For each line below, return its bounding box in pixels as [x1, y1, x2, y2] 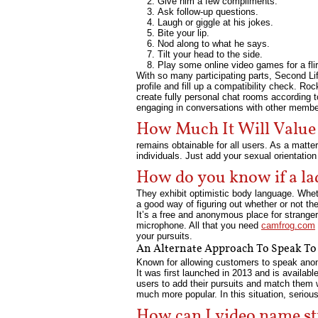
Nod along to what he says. [158, 38, 270, 49]
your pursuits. [136, 231, 192, 241]
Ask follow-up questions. [158, 6, 258, 17]
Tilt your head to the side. [158, 49, 263, 60]
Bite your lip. [158, 28, 209, 38]
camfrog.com [261, 220, 315, 231]
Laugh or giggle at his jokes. [158, 17, 273, 28]
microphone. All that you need [136, 220, 261, 231]
